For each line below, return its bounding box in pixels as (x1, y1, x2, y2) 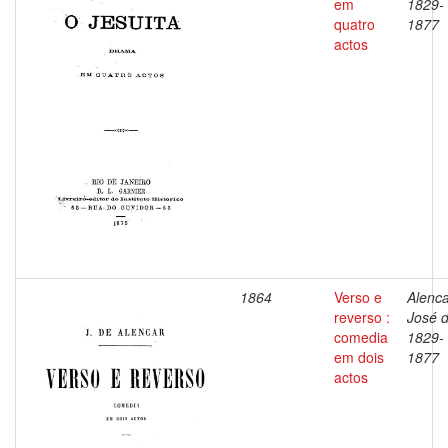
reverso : (334, 307, 390, 327)
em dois (334, 347, 384, 367)
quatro (334, 14, 375, 34)
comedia (334, 327, 388, 347)
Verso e (334, 287, 382, 307)
